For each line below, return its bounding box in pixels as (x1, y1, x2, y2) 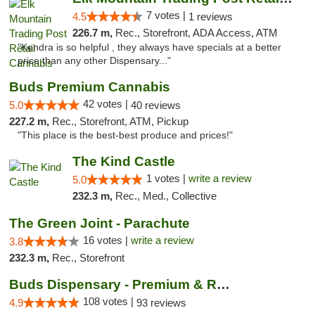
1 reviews (188, 11, 233, 22)
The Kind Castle (72, 154, 175, 169)
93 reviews (136, 297, 186, 309)
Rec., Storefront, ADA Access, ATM (115, 27, 278, 39)
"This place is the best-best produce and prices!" (18, 130, 233, 141)
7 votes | (146, 9, 188, 21)
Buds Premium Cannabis (9, 79, 170, 94)
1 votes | (146, 172, 188, 184)
